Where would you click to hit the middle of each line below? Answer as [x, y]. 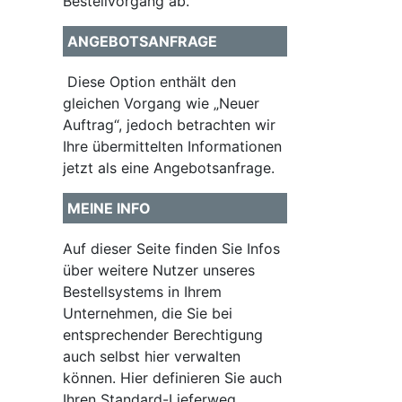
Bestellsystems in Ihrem [142, 292]
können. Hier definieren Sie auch [172, 378]
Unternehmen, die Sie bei [148, 313]
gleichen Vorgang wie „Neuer [161, 103]
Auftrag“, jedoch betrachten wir [169, 125]
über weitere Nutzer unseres [159, 270]
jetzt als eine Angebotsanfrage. [169, 168]
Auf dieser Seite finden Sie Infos [171, 249]
